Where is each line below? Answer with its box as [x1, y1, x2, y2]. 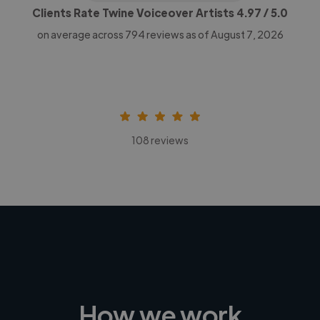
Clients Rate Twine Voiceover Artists [32, 5, 236, 19]
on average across [36, 27, 125, 41]
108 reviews [131, 133, 189, 146]
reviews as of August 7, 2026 [144, 27, 284, 41]
